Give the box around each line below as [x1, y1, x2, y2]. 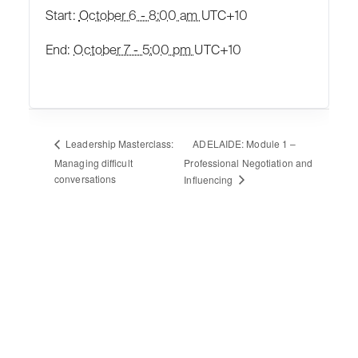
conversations [54, 171, 117, 185]
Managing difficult [54, 155, 133, 169]
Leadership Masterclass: [63, 137, 174, 151]
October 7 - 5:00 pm [74, 44, 195, 58]
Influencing [184, 172, 236, 186]
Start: [46, 10, 75, 23]
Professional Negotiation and [184, 156, 313, 170]
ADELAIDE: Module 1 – [193, 136, 296, 150]
